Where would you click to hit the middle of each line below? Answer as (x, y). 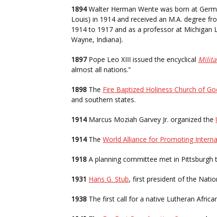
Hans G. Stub (109, 179)
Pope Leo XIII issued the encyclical (142, 59)
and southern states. (103, 100)
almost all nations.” (101, 70)
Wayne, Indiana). (97, 39)
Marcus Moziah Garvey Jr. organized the (151, 119)
